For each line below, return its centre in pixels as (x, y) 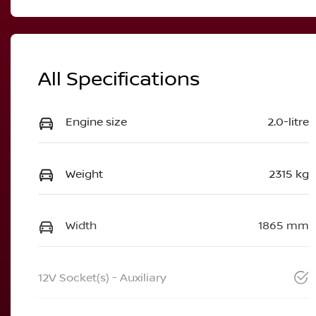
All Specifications (119, 80)
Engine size (96, 122)
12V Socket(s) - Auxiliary (102, 278)
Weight (84, 174)
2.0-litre (288, 122)
